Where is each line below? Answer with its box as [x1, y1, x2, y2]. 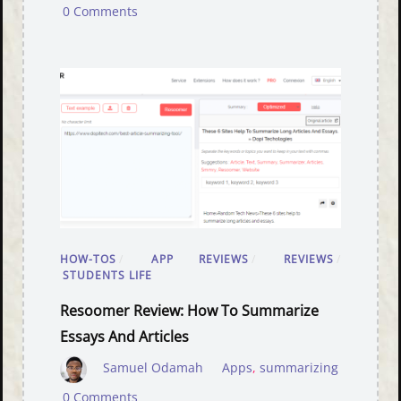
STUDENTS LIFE [63, 268, 153, 284]
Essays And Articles [60, 327, 190, 347]
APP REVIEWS [151, 252, 249, 268]
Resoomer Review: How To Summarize [60, 301, 320, 321]
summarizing [259, 360, 338, 377]
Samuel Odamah [103, 360, 203, 377]
